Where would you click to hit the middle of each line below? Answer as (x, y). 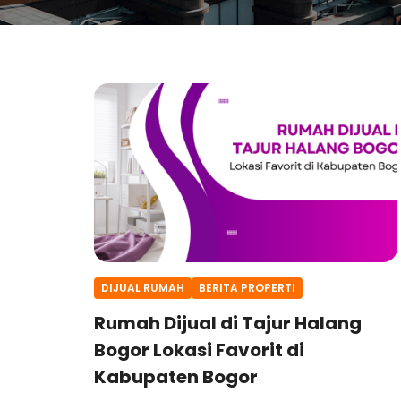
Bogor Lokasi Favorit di (199, 350)
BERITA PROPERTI (247, 288)
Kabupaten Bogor (176, 376)
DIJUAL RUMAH (143, 288)
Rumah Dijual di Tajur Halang (228, 323)
